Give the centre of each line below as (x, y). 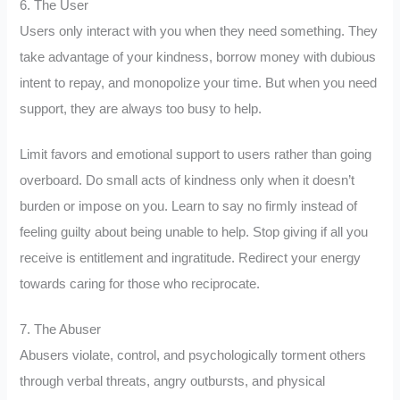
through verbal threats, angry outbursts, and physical (173, 381)
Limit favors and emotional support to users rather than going (196, 155)
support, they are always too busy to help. (141, 109)
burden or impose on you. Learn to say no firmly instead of (189, 207)
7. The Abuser (61, 329)
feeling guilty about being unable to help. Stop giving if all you (194, 233)
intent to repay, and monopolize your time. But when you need (199, 83)
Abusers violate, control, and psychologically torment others (193, 355)
